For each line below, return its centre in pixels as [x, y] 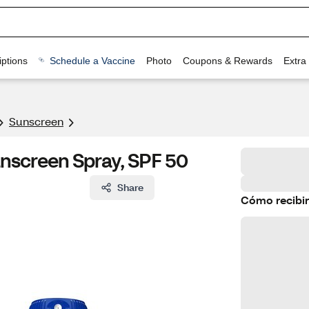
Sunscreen [36, 121]
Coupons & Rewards [227, 60]
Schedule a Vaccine [92, 60]
